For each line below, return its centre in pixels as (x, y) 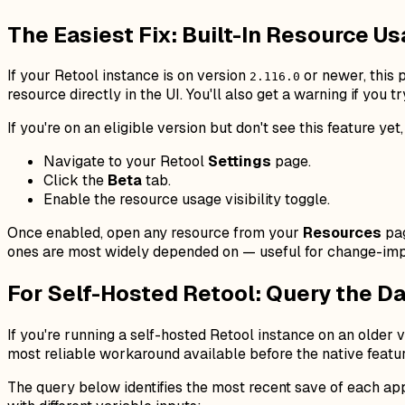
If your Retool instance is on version (128, 76)
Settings (240, 162)
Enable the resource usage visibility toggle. (187, 200)
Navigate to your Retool (126, 162)
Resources (342, 233)
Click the (75, 181)
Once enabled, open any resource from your (155, 233)
